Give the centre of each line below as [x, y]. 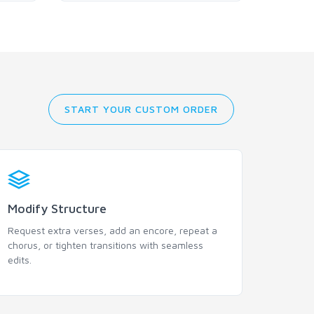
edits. [20, 260]
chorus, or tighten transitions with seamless [105, 245]
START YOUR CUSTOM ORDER [141, 109]
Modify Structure [57, 209]
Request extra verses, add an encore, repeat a [112, 230]
